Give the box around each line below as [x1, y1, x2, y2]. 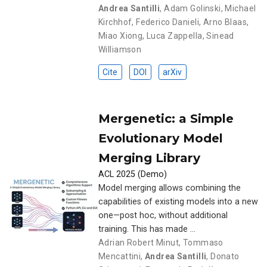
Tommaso [182, 237, 223, 247]
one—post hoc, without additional [98, 210, 228, 221]
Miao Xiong [98, 30, 143, 41]
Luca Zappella [147, 30, 203, 41]
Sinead [206, 30, 234, 41]
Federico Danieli [136, 17, 199, 27]
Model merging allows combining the [98, 182, 241, 193]
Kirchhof [98, 17, 132, 27]
